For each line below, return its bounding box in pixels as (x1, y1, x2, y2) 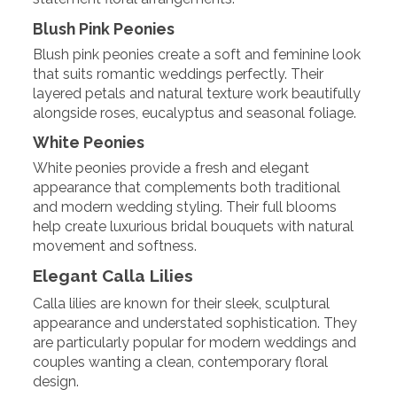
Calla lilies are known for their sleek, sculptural (33, 295, 331, 313)
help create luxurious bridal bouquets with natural (33, 218, 354, 236)
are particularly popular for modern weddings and (33, 334, 357, 352)
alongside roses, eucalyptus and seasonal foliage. (33, 104, 357, 121)
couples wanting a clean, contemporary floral (33, 354, 329, 371)
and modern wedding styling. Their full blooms (33, 198, 338, 216)
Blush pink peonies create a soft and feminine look (33, 45, 362, 63)
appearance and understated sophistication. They (33, 315, 358, 332)
